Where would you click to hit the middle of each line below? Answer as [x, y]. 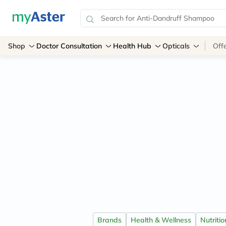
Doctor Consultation [69, 46]
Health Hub [132, 46]
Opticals [176, 46]
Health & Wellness [161, 220]
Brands [109, 220]
